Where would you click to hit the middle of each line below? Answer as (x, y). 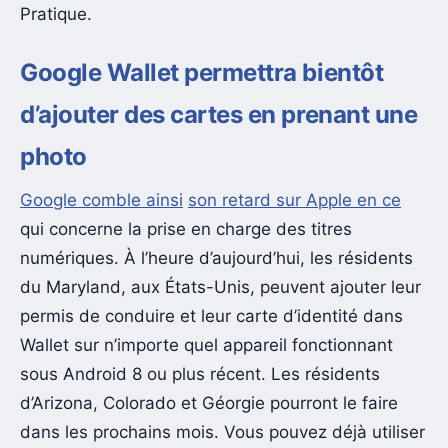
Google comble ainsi (101, 200)
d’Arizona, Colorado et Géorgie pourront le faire (209, 403)
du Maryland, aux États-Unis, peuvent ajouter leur (220, 287)
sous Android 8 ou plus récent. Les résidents (200, 374)
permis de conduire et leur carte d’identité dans (211, 316)
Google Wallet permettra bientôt (202, 72)
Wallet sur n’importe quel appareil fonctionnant (206, 345)
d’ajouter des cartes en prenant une (219, 114)
